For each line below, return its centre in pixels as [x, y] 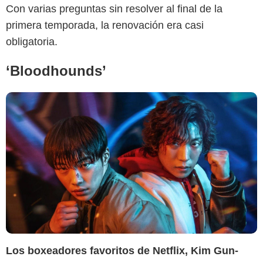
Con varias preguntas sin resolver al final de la [114, 9]
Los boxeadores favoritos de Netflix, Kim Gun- [122, 250]
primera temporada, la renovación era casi [105, 25]
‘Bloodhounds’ [56, 70]
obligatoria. [32, 41]
